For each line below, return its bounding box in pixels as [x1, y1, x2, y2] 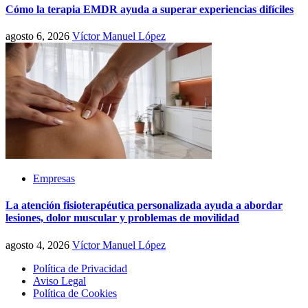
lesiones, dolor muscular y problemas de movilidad [5, 212, 239, 224]
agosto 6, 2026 [5, 30, 72, 43]
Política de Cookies [33, 287, 117, 299]
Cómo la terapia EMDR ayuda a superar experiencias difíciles [5, 3, 294, 15]
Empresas [33, 173, 75, 185]
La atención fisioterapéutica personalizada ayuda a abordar [5, 199, 283, 212]
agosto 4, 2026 [5, 239, 72, 251]
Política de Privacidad [33, 262, 127, 274]
